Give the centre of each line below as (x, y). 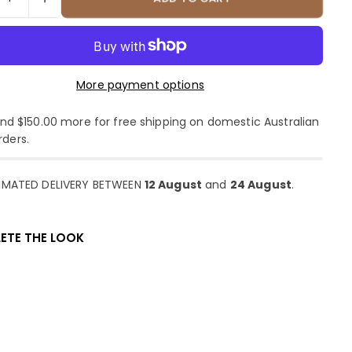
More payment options (140, 85)
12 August (173, 185)
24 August (261, 185)
